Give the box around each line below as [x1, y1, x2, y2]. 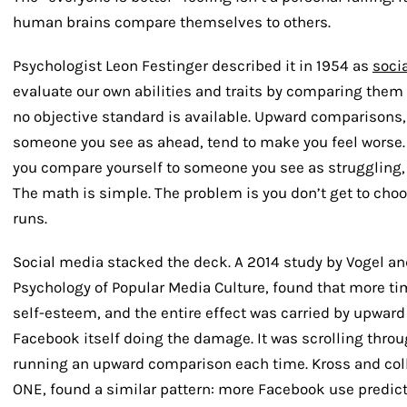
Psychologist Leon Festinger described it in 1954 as [13, 55, 372, 74]
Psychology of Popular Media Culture [13, 277, 265, 296]
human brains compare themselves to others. [13, 12, 331, 31]
